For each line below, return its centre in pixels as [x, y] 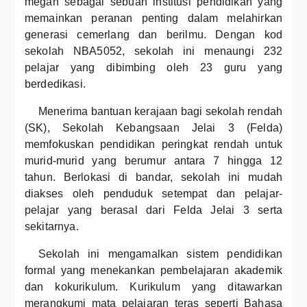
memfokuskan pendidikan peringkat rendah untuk [153, 144]
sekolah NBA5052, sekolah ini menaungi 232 [153, 51]
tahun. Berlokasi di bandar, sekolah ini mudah [153, 177]
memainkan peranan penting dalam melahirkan [153, 18]
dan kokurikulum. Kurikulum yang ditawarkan [153, 287]
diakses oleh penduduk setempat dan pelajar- [153, 194]
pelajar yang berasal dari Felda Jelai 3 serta [153, 210]
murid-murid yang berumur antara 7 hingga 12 [153, 161]
